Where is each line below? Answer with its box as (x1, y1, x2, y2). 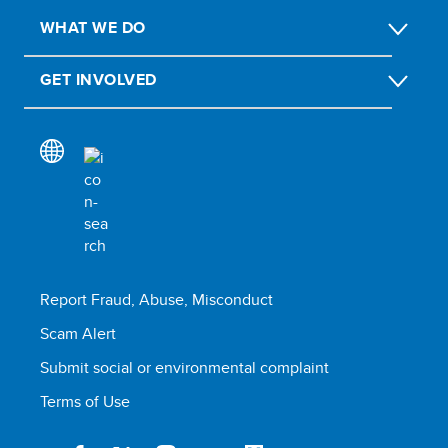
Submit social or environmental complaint (40, 356, 329, 379)
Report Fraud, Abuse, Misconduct (40, 288, 273, 311)
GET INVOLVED (40, 68, 157, 91)
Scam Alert (40, 322, 116, 345)
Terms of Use (40, 390, 130, 413)
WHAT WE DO (40, 16, 146, 39)
